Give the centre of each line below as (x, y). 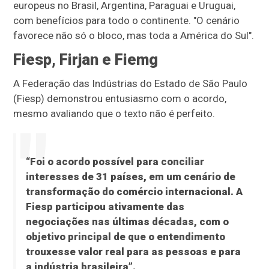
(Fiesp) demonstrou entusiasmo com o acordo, (120, 98)
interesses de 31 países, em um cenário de (130, 177)
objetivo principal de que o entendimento (125, 237)
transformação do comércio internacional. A (134, 192)
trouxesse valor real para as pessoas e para (133, 252)
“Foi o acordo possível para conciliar (115, 162)
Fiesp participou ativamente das (105, 207)
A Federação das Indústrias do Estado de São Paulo (131, 83)
